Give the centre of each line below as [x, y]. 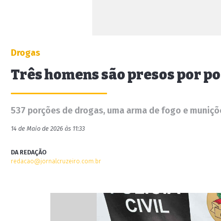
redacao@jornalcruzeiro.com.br [56, 161]
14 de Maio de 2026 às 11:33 [48, 129]
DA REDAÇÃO [29, 152]
